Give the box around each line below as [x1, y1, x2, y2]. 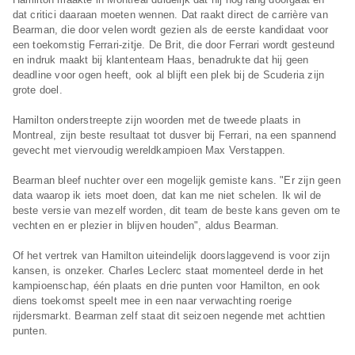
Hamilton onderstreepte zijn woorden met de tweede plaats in [12, 114, 301, 127]
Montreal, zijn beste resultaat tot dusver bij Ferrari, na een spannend [12, 129, 337, 142]
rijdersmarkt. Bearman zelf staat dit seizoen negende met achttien [12, 310, 326, 323]
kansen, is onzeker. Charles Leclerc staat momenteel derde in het [12, 265, 324, 277]
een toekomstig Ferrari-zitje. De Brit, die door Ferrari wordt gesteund [12, 39, 335, 52]
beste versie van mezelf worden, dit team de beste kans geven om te [12, 204, 341, 217]
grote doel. [12, 84, 63, 97]
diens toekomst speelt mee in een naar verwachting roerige [12, 295, 292, 307]
